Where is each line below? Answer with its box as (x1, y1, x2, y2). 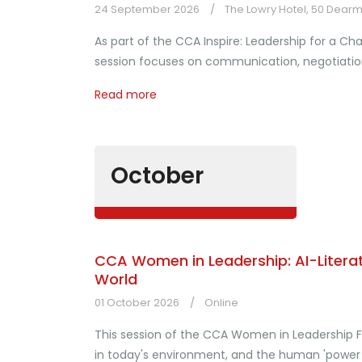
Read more (95, 86, 157, 103)
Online (204, 295, 238, 310)
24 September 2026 (95, 2, 200, 17)
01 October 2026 (95, 295, 179, 310)
